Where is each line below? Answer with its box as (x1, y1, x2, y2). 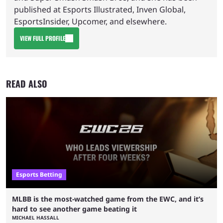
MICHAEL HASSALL (12, 214, 59, 221)
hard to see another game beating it (12, 204, 137, 214)
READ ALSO (6, 77, 47, 90)
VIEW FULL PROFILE (20, 34, 65, 42)
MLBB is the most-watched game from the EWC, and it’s (12, 194, 204, 204)
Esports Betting (16, 170, 62, 179)
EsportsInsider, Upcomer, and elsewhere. (14, 16, 167, 27)
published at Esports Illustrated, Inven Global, (14, 4, 186, 15)
